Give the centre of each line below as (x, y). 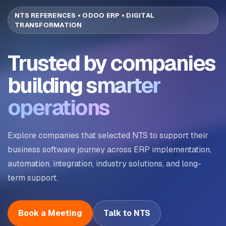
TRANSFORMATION (48, 25)
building (47, 85)
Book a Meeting (50, 213)
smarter (123, 85)
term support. (33, 178)
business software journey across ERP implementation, (109, 149)
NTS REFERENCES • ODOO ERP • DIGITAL (85, 15)
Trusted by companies (111, 63)
